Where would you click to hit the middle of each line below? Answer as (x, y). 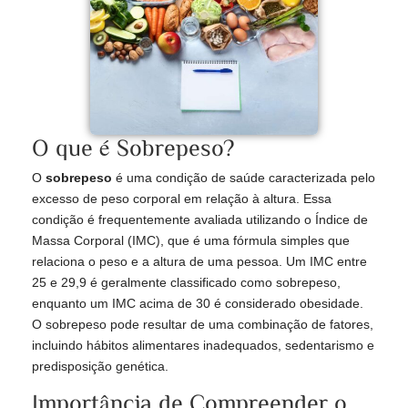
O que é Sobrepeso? (133, 147)
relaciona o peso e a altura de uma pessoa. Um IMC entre (199, 262)
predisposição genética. (100, 367)
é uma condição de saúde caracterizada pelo (244, 178)
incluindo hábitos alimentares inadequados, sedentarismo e (203, 346)
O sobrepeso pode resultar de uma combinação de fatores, (203, 325)
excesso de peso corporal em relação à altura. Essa (182, 199)
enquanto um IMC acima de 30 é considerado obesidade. (198, 304)
